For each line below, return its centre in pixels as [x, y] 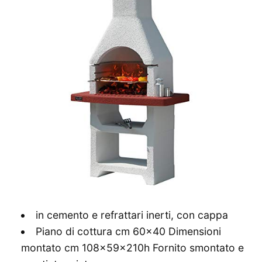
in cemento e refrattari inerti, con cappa [132, 215]
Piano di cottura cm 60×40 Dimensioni [128, 232]
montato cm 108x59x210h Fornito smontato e [132, 248]
